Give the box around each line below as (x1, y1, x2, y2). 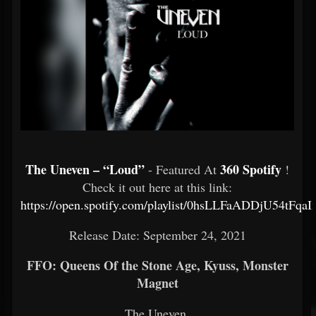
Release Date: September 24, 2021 (68, 226, 246, 243)
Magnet (136, 274, 178, 292)
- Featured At (148, 161, 220, 178)
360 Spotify (220, 160, 281, 178)
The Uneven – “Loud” (25, 160, 145, 178)
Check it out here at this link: (83, 178, 232, 195)
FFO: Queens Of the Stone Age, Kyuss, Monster (26, 256, 288, 274)
